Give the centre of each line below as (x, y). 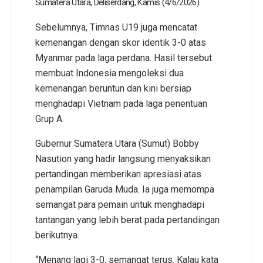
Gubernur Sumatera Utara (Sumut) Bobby (117, 143)
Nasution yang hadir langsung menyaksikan (123, 159)
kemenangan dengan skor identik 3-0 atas (121, 42)
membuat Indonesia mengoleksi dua (109, 73)
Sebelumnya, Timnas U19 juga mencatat (116, 27)
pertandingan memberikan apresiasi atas (118, 174)
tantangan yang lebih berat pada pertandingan (127, 220)
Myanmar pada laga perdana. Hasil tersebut (124, 58)
